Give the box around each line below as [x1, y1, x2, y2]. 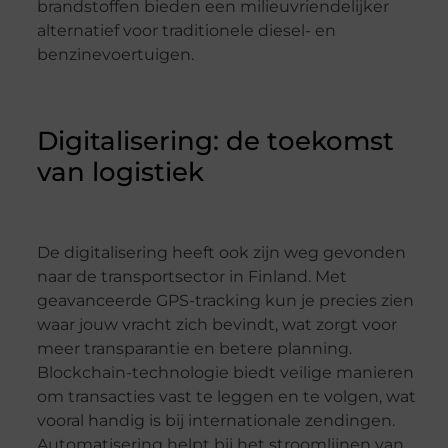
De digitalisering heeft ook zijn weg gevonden [36, 243, 406, 263]
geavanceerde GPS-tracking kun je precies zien [36, 291, 414, 311]
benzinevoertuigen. [36, 45, 194, 65]
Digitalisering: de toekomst [36, 124, 394, 157]
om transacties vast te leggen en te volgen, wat [36, 387, 416, 407]
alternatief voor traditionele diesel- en [36, 21, 336, 41]
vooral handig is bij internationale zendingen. [36, 411, 395, 431]
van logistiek [36, 155, 204, 188]
